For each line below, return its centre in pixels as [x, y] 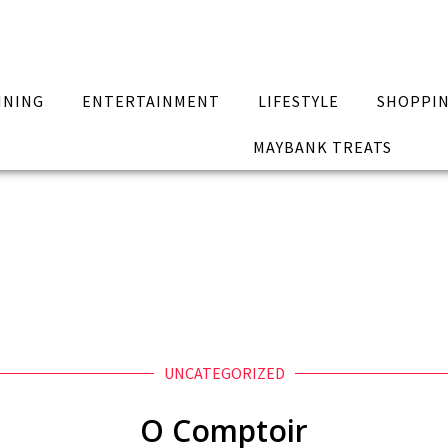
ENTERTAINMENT [151, 101]
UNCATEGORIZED [224, 373]
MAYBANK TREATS [322, 147]
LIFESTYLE [298, 101]
